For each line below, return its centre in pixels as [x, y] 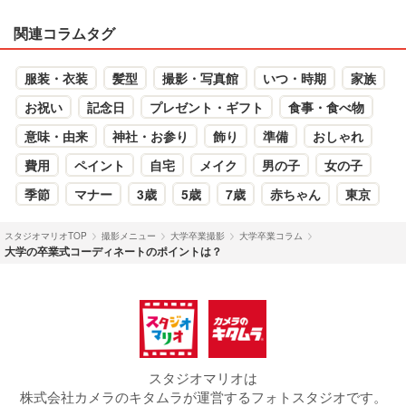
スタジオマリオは [203, 378]
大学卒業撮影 [198, 236]
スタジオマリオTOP [46, 236]
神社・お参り [150, 136]
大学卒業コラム [271, 236]
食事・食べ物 [326, 107]
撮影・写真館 [200, 78]
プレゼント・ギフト [207, 107]
